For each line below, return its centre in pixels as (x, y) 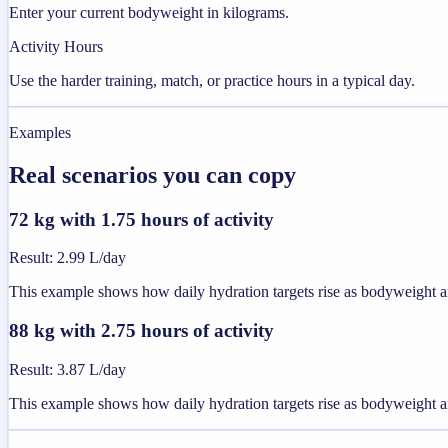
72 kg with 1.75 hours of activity (141, 219)
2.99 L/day (91, 258)
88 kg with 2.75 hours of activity (141, 331)
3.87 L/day (91, 369)
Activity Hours (56, 46)
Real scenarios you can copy (152, 174)
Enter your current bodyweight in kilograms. (149, 12)
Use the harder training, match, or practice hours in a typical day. (212, 80)
